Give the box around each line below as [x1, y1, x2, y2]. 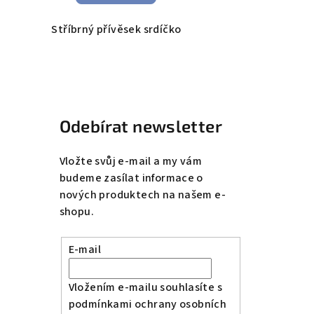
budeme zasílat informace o [59, 170, 203, 186]
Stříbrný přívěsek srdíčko [51, 21, 182, 37]
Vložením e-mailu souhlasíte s [68, 280, 223, 296]
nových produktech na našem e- [59, 186, 226, 203]
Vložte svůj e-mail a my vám [59, 153, 203, 169]
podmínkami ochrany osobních [68, 296, 227, 313]
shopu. [59, 203, 94, 219]
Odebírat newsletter [59, 115, 223, 136]
